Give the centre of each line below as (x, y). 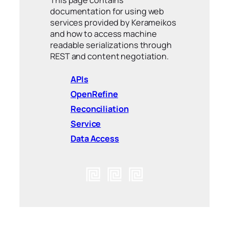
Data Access (95, 139)
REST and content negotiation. (110, 56)
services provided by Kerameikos (113, 22)
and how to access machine (104, 34)
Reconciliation (100, 109)
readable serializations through (111, 45)
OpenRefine (95, 94)
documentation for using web (107, 11)
